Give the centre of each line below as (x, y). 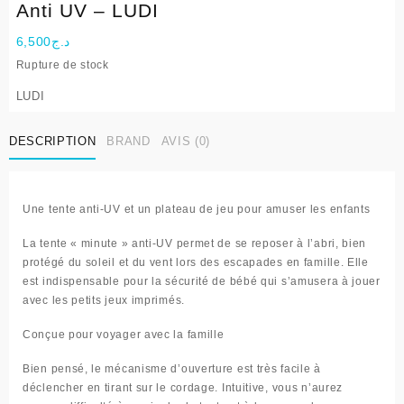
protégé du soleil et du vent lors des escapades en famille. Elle (196, 263)
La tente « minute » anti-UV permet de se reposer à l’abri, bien (195, 244)
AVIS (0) (186, 141)
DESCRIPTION (53, 141)
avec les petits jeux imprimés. (104, 301)
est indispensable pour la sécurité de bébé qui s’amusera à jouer (202, 282)
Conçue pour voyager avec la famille (124, 335)
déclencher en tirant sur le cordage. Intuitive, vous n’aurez (183, 388)
